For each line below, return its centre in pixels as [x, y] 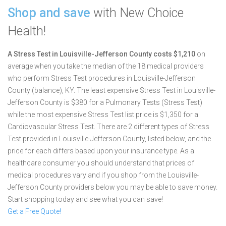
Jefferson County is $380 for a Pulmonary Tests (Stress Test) [105, 102]
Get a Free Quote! [34, 211]
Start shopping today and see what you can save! [85, 199]
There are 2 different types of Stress [153, 127]
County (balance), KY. [42, 90]
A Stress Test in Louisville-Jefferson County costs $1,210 [102, 54]
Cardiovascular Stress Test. [52, 127]
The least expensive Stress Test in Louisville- [146, 90]
